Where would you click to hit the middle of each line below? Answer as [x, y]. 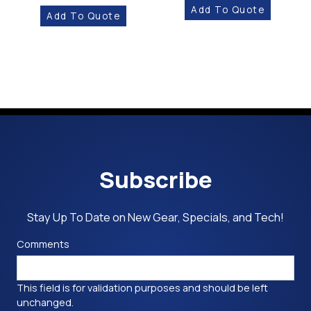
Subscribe [155, 179]
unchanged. [45, 303]
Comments [43, 244]
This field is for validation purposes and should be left [142, 288]
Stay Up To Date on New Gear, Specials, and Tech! [155, 217]
